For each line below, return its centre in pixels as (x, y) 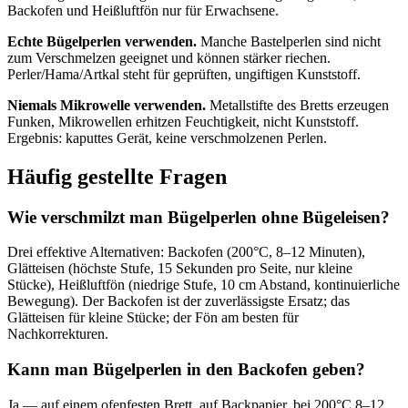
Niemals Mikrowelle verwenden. (107, 105)
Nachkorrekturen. (58, 334)
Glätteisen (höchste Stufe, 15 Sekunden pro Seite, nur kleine (180, 269)
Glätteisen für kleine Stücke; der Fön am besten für (153, 318)
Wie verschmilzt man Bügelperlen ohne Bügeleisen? (199, 217)
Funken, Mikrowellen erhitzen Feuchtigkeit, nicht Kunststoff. (183, 121)
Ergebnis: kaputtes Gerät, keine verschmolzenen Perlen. (167, 138)
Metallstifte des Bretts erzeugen (297, 105)
